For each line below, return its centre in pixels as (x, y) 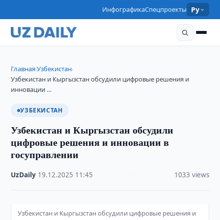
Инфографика (124, 9)
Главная (23, 69)
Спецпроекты (166, 9)
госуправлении (45, 154)
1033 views (192, 175)
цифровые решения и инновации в (90, 142)
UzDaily (24, 175)
